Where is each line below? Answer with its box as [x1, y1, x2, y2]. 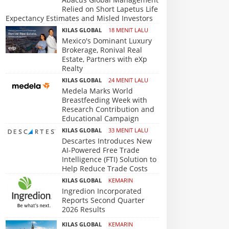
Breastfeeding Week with [62, 95, 147, 105]
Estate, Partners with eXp [62, 54, 147, 64]
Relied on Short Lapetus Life [62, 4, 158, 14]
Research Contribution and [62, 104, 154, 114]
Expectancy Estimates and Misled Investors [6, 13, 153, 23]
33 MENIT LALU [107, 126, 148, 134]
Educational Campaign [62, 113, 139, 123]
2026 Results [62, 204, 105, 214]
